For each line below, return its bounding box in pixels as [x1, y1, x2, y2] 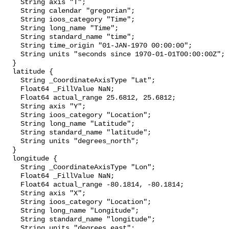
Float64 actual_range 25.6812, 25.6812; [4, 94, 20, 102]
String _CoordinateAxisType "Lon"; [4, 164, 20, 172]
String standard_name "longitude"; [4, 216, 20, 224]
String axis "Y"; [4, 103, 20, 111]
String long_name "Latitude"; [4, 120, 20, 128]
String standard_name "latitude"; [4, 129, 20, 137]
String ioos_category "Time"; [4, 16, 20, 24]
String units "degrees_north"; [4, 138, 20, 146]
